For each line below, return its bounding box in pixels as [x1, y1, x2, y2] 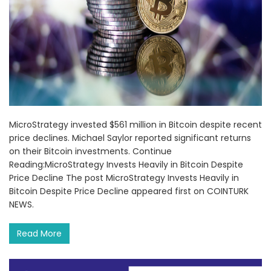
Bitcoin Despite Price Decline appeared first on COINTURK [9, 185, 249, 198]
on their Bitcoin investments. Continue [9, 145, 172, 158]
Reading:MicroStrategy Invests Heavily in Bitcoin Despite [9, 158, 243, 171]
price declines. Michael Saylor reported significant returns [9, 132, 251, 145]
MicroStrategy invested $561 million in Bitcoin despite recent [9, 119, 262, 131]
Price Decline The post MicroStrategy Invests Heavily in [9, 172, 239, 184]
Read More [17, 227, 62, 240]
